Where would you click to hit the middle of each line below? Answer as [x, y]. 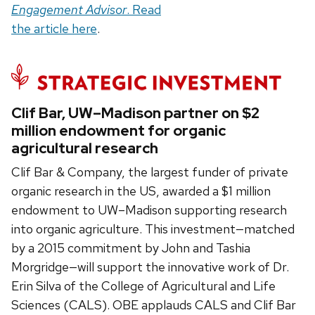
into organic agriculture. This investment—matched [153, 229]
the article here [54, 28]
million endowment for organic [118, 130]
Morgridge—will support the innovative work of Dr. [150, 266]
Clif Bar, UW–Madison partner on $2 [135, 112]
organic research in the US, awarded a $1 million [141, 191]
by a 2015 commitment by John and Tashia [131, 247]
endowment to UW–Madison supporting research [149, 210]
